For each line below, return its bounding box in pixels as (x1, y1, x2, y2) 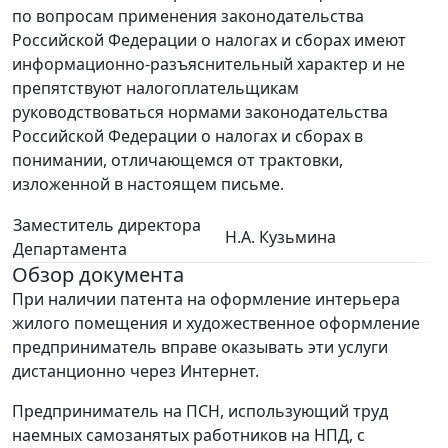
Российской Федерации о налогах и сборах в (12, 124, 363, 147)
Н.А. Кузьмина (225, 225, 336, 248)
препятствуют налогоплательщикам (12, 76, 299, 99)
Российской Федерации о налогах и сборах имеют (12, 28, 406, 51)
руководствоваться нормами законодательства (12, 100, 388, 123)
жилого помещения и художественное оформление (12, 311, 420, 334)
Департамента (13, 237, 127, 260)
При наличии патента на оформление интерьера (12, 287, 400, 310)
